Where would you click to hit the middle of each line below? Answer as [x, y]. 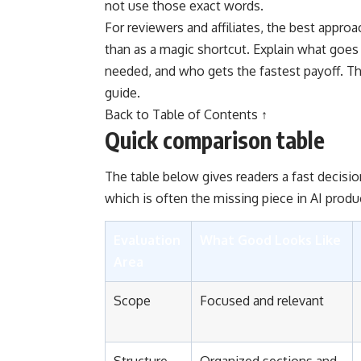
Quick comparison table [215, 140]
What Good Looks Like [270, 240]
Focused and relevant [262, 300]
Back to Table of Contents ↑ [186, 115]
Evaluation [147, 240]
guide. [122, 93]
